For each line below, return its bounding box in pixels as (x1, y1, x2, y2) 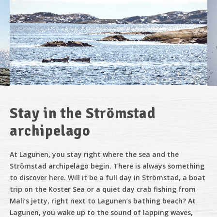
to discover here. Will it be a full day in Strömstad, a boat (10, 173, 205, 182)
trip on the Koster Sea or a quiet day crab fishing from (10, 185, 196, 194)
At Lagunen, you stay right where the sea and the (10, 150, 179, 159)
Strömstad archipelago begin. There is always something (10, 161, 204, 170)
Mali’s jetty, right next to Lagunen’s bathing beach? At (10, 196, 196, 205)
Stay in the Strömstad (10, 105, 156, 123)
